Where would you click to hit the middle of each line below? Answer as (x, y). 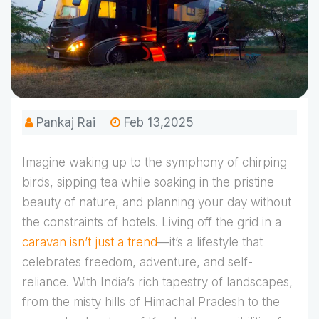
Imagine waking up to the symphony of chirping (155, 163)
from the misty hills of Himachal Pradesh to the (151, 302)
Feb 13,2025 (157, 123)
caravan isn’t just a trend (90, 242)
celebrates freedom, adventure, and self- (137, 262)
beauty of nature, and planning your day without (157, 203)
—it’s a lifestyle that (210, 242)
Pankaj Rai (64, 123)
